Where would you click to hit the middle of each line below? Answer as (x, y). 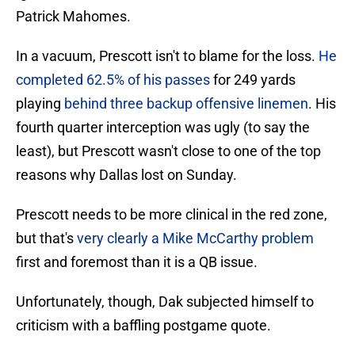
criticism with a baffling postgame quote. (143, 326)
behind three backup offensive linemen (185, 104)
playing (38, 104)
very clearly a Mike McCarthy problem (195, 239)
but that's (46, 239)
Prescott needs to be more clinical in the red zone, (172, 215)
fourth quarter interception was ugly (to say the (163, 128)
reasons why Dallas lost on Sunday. (126, 175)
